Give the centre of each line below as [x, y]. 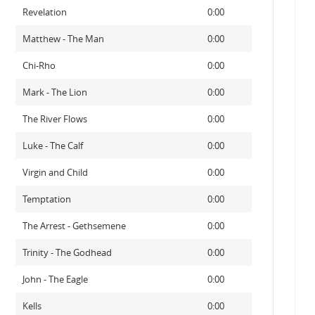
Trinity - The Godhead [67, 252]
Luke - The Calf [52, 146]
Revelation [44, 12]
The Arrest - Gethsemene [74, 226]
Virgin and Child [55, 172]
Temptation [46, 199]
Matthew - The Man [63, 39]
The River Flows [54, 119]
